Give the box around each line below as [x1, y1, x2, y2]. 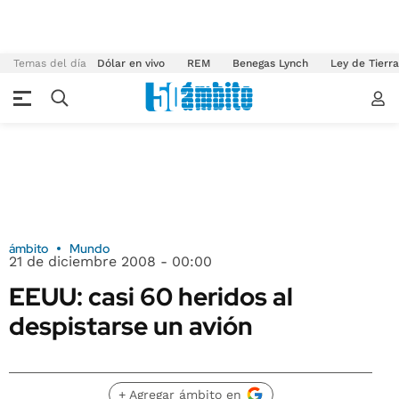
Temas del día [13, 57, 86, 69]
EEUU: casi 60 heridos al [9, 280, 293, 313]
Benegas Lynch [232, 57, 308, 69]
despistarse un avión [9, 309, 253, 343]
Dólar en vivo [97, 57, 165, 69]
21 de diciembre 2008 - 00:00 [9, 253, 212, 270]
